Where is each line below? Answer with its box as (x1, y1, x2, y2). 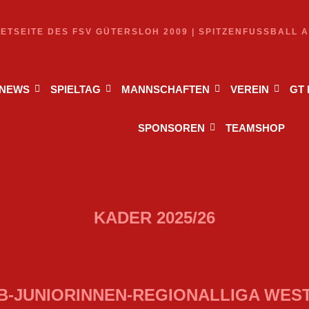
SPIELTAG (50, 83, 101, 95)
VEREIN (230, 83, 269, 95)
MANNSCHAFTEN (121, 83, 210, 95)
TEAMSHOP (225, 122, 285, 134)
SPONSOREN (137, 122, 205, 134)
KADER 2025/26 (94, 208, 215, 227)
